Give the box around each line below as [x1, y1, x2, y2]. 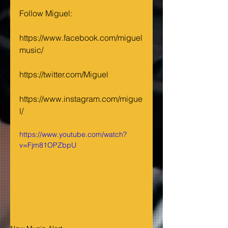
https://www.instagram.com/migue [19, 93, 142, 104]
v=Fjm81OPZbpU [19, 140, 76, 150]
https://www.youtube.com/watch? [19, 129, 127, 139]
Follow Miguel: [19, 8, 74, 18]
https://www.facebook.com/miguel [19, 32, 142, 43]
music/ [19, 44, 45, 55]
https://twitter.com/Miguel [19, 69, 110, 79]
